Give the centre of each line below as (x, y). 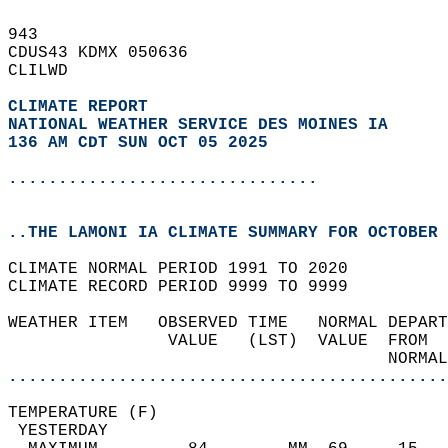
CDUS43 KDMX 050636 (108, 53)
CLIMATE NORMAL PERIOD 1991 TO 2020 (188, 269)
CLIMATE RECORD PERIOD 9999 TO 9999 (188, 287)
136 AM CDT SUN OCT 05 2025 (138, 143)
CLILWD (48, 71)
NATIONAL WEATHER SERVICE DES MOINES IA (198, 125)
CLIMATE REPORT (83, 107)
